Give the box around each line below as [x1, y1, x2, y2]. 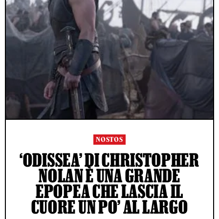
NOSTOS [96, 135, 123, 144]
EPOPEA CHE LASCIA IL [36, 181, 183, 202]
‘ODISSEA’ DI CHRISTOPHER [20, 150, 199, 171]
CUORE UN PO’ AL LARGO [31, 197, 188, 218]
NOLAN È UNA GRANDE [39, 165, 180, 186]
